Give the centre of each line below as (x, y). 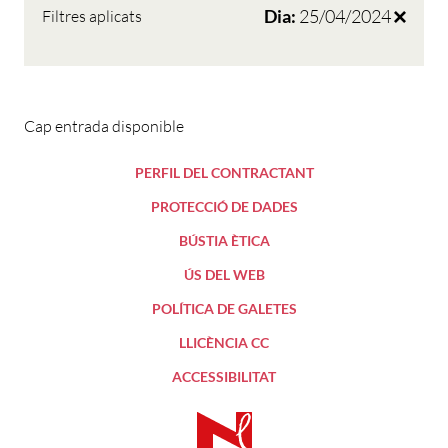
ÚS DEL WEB (224, 275)
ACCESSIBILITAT (224, 377)
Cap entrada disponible (104, 126)
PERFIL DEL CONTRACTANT (224, 173)
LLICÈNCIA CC (224, 343)
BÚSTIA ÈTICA (224, 241)
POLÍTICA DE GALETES (224, 309)
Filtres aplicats (92, 15)
